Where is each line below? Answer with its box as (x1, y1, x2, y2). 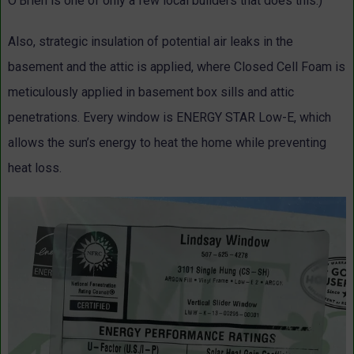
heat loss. (8, 160, 65, 175)
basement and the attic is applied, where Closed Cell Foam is (8, 58, 345, 74)
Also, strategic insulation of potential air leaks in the (8, 33, 293, 49)
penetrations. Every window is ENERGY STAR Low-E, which (8, 109, 331, 125)
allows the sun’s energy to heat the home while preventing (8, 134, 326, 150)
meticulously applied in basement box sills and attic (8, 84, 294, 100)
